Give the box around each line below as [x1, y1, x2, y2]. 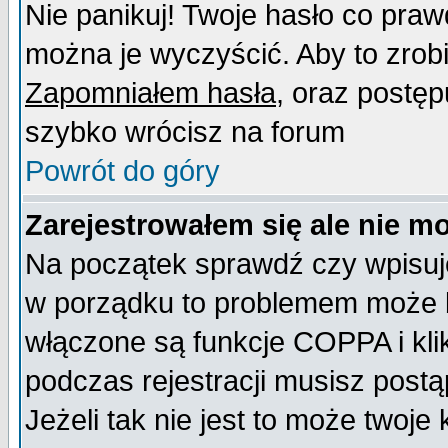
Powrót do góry [25, 155, 220, 187]
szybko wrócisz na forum [25, 116, 345, 148]
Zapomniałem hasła [25, 77, 276, 109]
